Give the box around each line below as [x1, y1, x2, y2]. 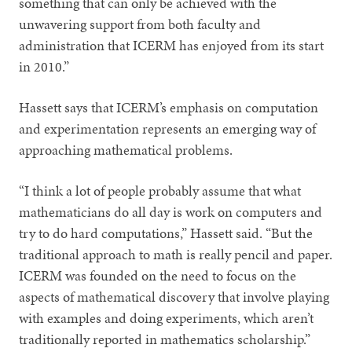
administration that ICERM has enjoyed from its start [19, 35, 324, 55]
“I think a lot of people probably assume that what [19, 180, 302, 200]
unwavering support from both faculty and [19, 13, 262, 34]
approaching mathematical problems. [19, 139, 236, 159]
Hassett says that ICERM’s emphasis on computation [19, 97, 319, 117]
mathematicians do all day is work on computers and [19, 201, 323, 222]
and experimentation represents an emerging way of [19, 118, 317, 138]
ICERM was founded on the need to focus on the [19, 265, 297, 285]
